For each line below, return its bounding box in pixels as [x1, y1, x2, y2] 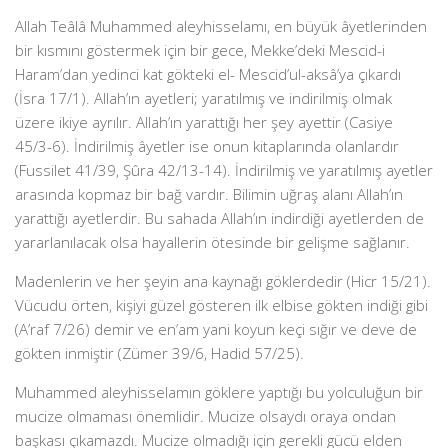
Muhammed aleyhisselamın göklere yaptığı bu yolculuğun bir [15, 382, 423, 402]
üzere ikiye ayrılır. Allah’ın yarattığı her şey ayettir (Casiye [15, 112, 393, 132]
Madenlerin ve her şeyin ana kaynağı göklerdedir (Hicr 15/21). [15, 271, 431, 291]
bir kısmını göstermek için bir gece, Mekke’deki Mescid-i [15, 40, 385, 60]
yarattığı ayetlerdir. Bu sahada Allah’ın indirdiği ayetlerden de [15, 208, 424, 228]
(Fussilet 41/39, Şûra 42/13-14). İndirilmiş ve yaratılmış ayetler [15, 160, 433, 180]
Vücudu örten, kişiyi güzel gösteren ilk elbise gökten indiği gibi [15, 295, 428, 315]
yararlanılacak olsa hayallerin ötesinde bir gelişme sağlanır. [15, 232, 410, 252]
